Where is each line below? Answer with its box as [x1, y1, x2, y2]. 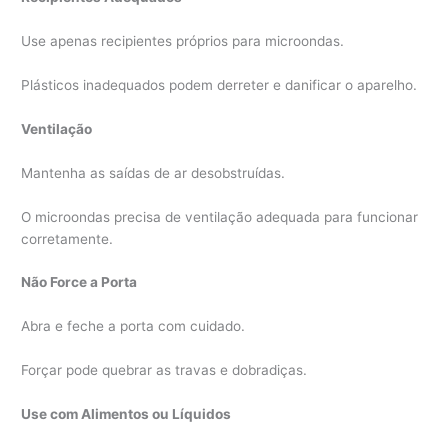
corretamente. [21, 230, 114, 247]
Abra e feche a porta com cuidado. [21, 318, 246, 335]
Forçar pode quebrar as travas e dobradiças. [21, 362, 308, 379]
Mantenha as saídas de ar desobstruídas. [21, 164, 286, 181]
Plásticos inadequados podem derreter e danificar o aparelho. [21, 76, 418, 93]
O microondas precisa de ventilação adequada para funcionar [21, 208, 419, 225]
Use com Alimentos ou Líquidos [21, 406, 232, 423]
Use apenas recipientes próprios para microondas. [21, 33, 345, 50]
